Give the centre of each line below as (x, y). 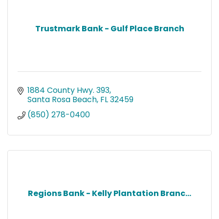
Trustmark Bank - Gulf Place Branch (109, 28)
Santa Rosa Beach (62, 99)
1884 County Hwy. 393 (68, 90)
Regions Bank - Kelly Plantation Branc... (109, 193)
